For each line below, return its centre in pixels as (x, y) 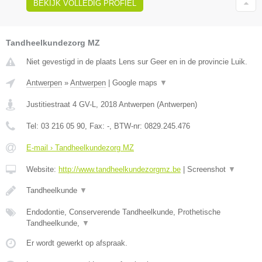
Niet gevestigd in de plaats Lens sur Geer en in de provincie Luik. (137, 61)
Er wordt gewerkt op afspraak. (77, 243)
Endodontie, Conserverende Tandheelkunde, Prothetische (123, 212)
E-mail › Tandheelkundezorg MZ (80, 147)
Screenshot (208, 169)
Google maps (136, 82)
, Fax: (96, 126)
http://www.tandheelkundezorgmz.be (120, 169)
